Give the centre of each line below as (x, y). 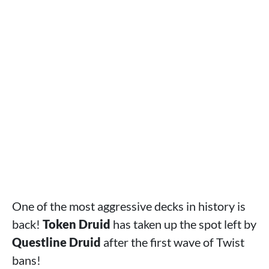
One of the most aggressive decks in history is (129, 206)
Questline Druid (56, 242)
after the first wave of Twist (173, 242)
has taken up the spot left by (183, 224)
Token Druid (77, 224)
